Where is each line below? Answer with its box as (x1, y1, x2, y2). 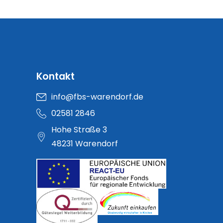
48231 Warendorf (51, 138, 118, 149)
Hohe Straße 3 (51, 124, 107, 135)
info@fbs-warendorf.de (51, 91, 143, 103)
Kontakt (36, 70, 75, 83)
